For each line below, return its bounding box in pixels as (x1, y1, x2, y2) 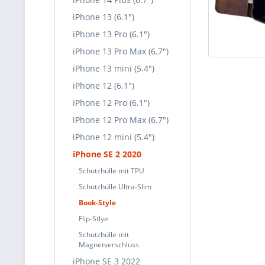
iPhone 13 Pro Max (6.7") (73, 46, 169, 57)
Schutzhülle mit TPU (79, 166, 144, 176)
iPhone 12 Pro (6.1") (73, 97, 150, 108)
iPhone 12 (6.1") (73, 80, 134, 91)
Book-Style (79, 198, 116, 208)
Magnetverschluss (79, 240, 139, 250)
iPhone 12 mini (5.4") (73, 131, 154, 143)
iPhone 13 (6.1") (73, 11, 134, 22)
